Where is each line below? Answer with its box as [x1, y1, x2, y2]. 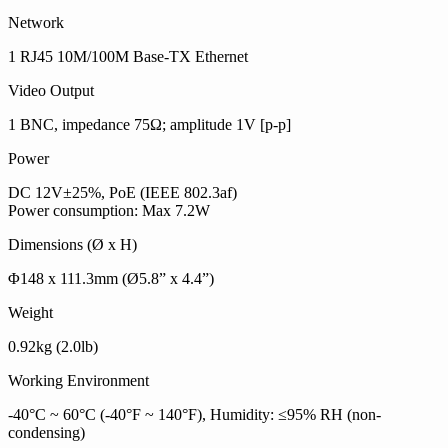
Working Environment [8, 372, 149, 389]
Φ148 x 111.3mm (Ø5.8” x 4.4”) [8, 270, 214, 287]
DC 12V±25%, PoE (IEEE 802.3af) [8, 184, 237, 201]
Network [8, 14, 64, 31]
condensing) [8, 424, 85, 441]
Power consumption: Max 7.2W [8, 202, 210, 219]
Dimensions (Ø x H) [8, 236, 137, 253]
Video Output [8, 82, 94, 99]
